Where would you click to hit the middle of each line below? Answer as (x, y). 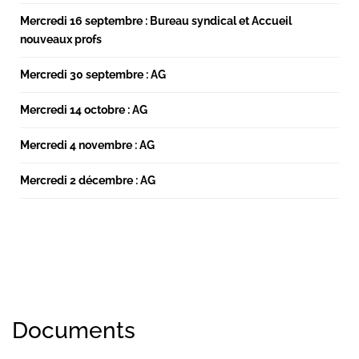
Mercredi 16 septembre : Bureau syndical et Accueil (156, 21)
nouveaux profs (61, 39)
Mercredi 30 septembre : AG (93, 75)
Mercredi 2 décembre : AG (88, 180)
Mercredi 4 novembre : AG (87, 145)
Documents (74, 331)
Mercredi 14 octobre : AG (84, 110)
